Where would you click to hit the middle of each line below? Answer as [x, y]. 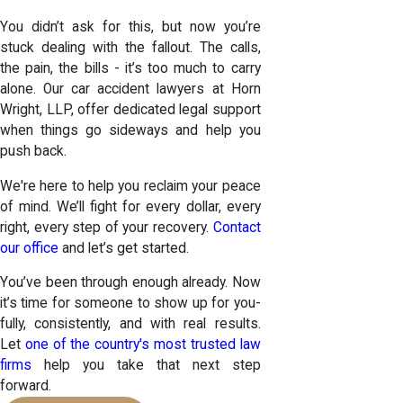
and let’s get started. [124, 248]
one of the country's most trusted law [143, 345]
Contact [237, 227]
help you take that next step [146, 366]
